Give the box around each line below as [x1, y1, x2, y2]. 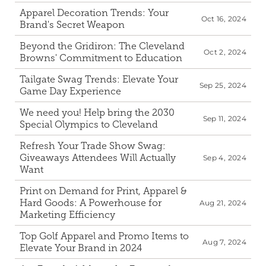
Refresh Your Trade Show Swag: [20, 140, 166, 151]
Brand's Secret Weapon [20, 19, 125, 30]
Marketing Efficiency [20, 209, 115, 220]
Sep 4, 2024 [203, 153, 246, 162]
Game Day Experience [20, 85, 121, 97]
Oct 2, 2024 [204, 47, 246, 56]
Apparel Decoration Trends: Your [20, 7, 169, 18]
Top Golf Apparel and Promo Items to [20, 230, 189, 242]
